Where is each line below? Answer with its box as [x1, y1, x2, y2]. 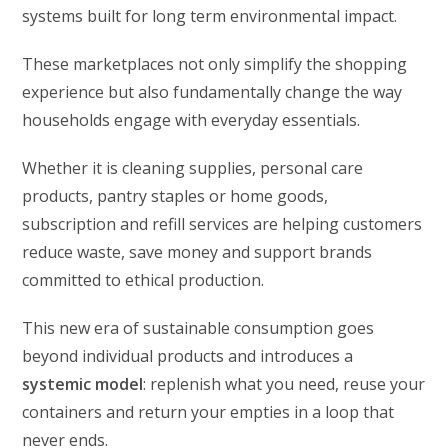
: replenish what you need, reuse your [143, 372, 426, 395]
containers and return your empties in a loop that [22, 400, 395, 423]
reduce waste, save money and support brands [22, 240, 373, 263]
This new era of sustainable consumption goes [22, 316, 375, 339]
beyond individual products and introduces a [22, 344, 354, 367]
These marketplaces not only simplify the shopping [22, 52, 408, 75]
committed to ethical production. [22, 268, 265, 291]
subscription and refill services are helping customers [22, 212, 423, 235]
